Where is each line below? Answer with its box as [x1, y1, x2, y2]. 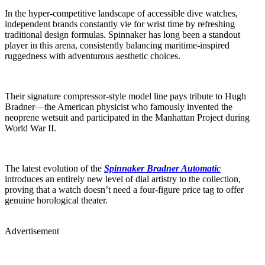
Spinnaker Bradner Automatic [104, 163, 221, 173]
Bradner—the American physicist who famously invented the [5, 101, 232, 112]
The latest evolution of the [5, 163, 104, 173]
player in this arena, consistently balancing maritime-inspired [5, 40, 230, 50]
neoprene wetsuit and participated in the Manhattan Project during [5, 112, 250, 122]
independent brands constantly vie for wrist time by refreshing [5, 18, 235, 29]
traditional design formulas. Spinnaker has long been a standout [5, 29, 240, 40]
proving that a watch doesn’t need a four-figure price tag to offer [5, 184, 244, 195]
